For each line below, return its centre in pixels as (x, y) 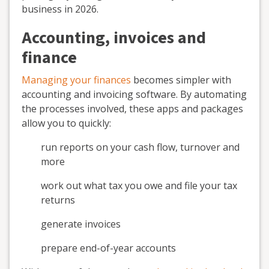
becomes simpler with (181, 80)
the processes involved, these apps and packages (132, 109)
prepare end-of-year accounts (108, 248)
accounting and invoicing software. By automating (134, 94)
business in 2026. (60, 9)
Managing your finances (76, 80)
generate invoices (81, 224)
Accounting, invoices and (114, 38)
